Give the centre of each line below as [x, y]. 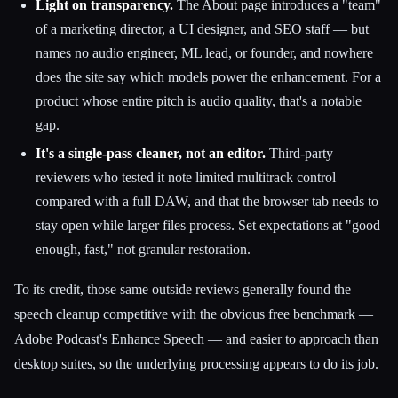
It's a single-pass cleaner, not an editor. [151, 154]
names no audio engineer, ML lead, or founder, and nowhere [204, 53]
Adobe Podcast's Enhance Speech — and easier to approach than [196, 338]
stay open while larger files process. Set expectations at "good [208, 226]
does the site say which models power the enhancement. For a [208, 77]
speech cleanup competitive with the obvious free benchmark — [194, 314]
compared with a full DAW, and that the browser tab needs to [207, 202]
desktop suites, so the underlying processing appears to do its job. [196, 363]
